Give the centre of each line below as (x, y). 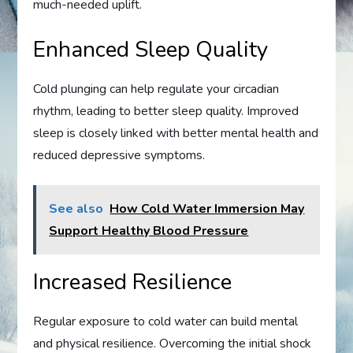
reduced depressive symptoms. (119, 156)
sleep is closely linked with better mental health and (176, 134)
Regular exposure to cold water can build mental (166, 322)
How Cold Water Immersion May (207, 209)
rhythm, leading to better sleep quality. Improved (166, 111)
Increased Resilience (133, 282)
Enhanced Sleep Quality (151, 50)
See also (76, 209)
